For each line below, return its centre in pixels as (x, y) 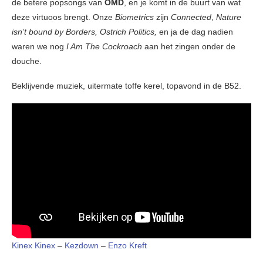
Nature (229, 17)
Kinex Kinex (33, 245)
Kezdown (83, 245)
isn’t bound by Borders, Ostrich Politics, (84, 32)
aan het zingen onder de (190, 47)
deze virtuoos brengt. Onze (63, 17)
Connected (191, 17)
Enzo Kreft (127, 245)
